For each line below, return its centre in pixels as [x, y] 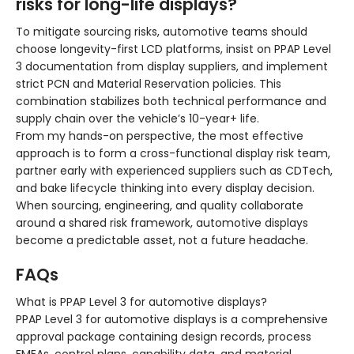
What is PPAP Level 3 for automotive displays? [141, 302]
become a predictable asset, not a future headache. [162, 241]
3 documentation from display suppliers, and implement [172, 67]
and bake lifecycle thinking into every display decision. [165, 188]
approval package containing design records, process [164, 337]
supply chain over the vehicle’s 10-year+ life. [137, 119]
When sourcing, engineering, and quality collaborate [160, 206]
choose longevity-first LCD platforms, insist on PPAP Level [173, 49]
